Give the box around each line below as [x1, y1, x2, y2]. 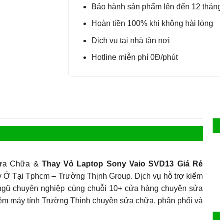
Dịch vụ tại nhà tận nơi [91, 36, 170, 45]
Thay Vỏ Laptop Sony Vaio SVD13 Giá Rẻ [41, 160, 203, 168]
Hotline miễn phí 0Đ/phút [91, 53, 178, 62]
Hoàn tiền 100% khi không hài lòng [91, 19, 213, 28]
